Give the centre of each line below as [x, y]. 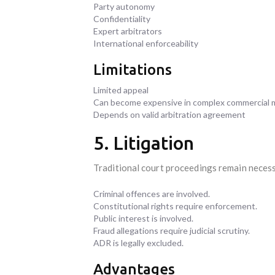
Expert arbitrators [128, 31]
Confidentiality [122, 18]
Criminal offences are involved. [152, 193]
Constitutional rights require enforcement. [175, 206]
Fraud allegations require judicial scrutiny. [172, 230]
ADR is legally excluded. [138, 242]
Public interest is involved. [143, 218]
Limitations [133, 69]
